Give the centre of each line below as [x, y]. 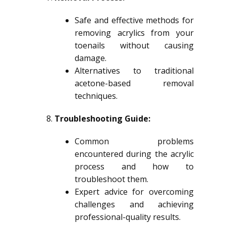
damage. [91, 58]
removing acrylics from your [134, 33]
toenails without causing [134, 45]
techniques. [96, 96]
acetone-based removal [134, 83]
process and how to [134, 166]
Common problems [134, 141]
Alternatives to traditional [134, 71]
